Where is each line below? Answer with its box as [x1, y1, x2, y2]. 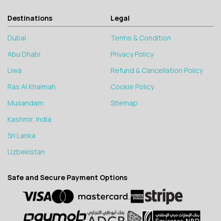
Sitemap [110, 98, 138, 108]
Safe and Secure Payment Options [7, 173, 127, 183]
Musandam [7, 98, 43, 108]
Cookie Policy [110, 82, 154, 92]
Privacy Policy [110, 49, 153, 59]
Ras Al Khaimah [7, 82, 56, 92]
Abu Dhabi [7, 49, 40, 59]
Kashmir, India [7, 114, 51, 124]
